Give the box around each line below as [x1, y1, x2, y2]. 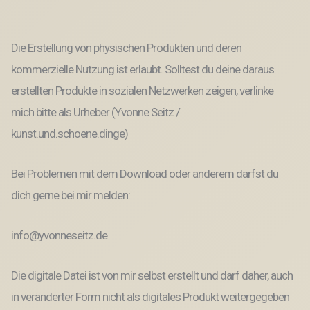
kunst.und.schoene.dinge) [11, 127, 128, 141]
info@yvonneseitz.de [11, 228, 107, 243]
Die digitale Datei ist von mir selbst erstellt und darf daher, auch [11, 268, 293, 283]
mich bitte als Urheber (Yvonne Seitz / [11, 105, 180, 120]
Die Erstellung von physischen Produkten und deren [11, 41, 241, 55]
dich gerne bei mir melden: [11, 188, 130, 203]
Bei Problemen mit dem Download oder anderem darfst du [11, 167, 278, 181]
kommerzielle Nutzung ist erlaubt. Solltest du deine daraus [11, 62, 274, 77]
